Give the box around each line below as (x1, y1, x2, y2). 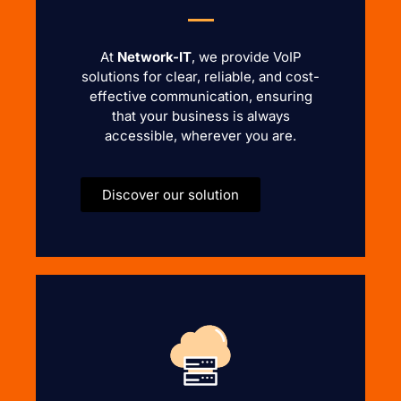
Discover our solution (102, 186, 239, 203)
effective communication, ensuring (89, 88, 312, 105)
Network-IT (116, 48, 192, 65)
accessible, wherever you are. (105, 127, 296, 144)
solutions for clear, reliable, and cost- (81, 68, 320, 85)
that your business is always (111, 107, 290, 124)
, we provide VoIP (191, 48, 302, 65)
